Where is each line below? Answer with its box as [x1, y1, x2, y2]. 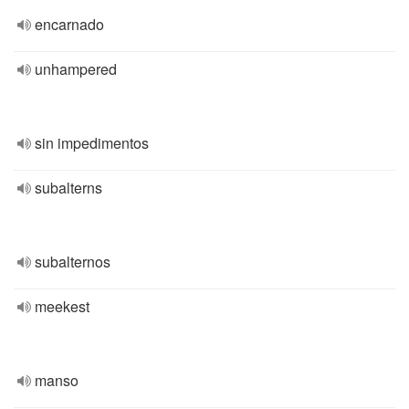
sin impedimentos [35, 132, 149, 153]
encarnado [35, 14, 104, 35]
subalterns [35, 177, 102, 198]
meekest [35, 296, 89, 317]
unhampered [35, 58, 117, 79]
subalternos [35, 251, 110, 272]
